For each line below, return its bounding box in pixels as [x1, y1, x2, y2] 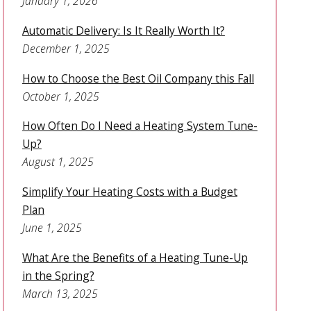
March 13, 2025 [22, 285, 98, 301]
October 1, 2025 [22, 88, 99, 104]
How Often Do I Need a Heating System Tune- [22, 118, 258, 134]
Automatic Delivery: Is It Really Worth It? [22, 22, 225, 38]
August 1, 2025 [22, 154, 94, 170]
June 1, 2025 [22, 220, 82, 236]
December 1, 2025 [22, 40, 110, 56]
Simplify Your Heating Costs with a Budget [22, 184, 237, 200]
